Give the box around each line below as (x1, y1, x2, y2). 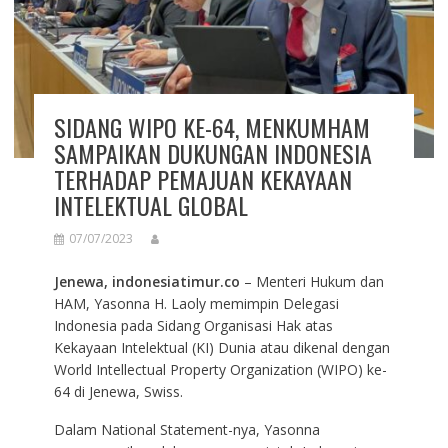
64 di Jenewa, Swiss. (53, 381, 183, 401)
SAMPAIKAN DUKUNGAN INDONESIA (53, 134, 372, 171)
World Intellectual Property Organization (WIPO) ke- (53, 359, 387, 379)
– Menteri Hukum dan (239, 271, 384, 291)
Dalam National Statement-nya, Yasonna (53, 419, 320, 439)
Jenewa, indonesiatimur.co (53, 271, 240, 291)
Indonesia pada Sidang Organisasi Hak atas (53, 315, 333, 335)
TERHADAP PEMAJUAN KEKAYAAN (53, 160, 352, 197)
